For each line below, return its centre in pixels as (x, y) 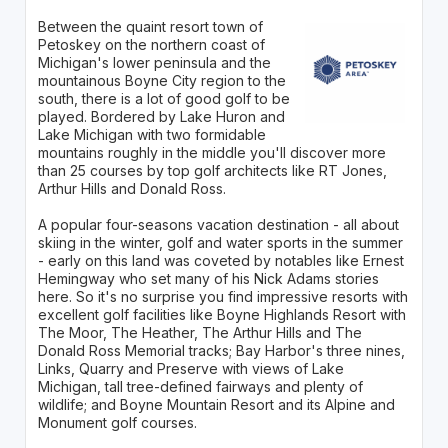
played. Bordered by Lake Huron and (161, 116)
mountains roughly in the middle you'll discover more (211, 152)
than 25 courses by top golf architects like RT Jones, (212, 170)
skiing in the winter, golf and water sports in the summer (220, 242)
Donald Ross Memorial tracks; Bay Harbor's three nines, (221, 350)
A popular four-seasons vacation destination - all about (218, 224)
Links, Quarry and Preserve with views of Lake (190, 368)
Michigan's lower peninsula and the (154, 62)
